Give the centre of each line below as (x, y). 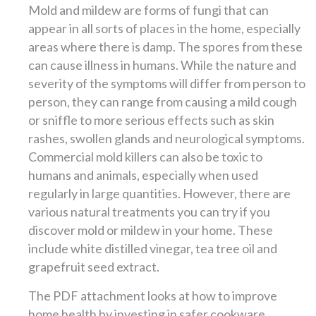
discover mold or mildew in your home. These (151, 230)
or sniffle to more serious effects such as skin (151, 120)
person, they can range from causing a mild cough (163, 101)
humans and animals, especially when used (143, 175)
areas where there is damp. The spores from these (165, 46)
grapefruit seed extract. (94, 266)
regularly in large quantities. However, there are (159, 193)
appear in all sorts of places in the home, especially (164, 28)
